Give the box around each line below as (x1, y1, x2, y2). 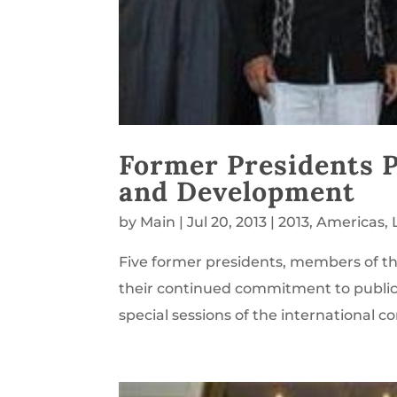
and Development (119, 174, 356, 209)
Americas (316, 214, 385, 231)
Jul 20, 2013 (187, 214, 268, 231)
